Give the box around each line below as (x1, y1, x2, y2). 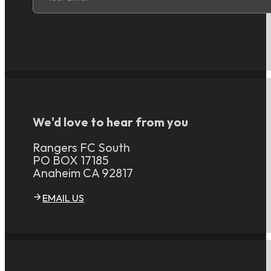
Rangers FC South (32, 142, 130, 154)
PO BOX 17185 (32, 154, 109, 167)
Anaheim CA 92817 (32, 167, 133, 180)
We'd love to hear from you (32, 116, 188, 129)
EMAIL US (42, 194, 85, 204)
